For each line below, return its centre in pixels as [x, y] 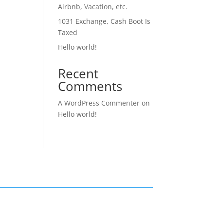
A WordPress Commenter [99, 103]
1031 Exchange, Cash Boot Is [104, 21]
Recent [78, 74]
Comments [90, 86]
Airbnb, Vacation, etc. [93, 7]
